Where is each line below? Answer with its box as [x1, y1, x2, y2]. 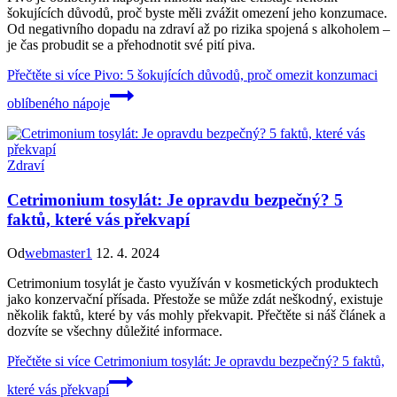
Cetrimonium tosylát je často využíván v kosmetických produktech [7, 276, 378, 292]
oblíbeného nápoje [7, 95, 110, 111]
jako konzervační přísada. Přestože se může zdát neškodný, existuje [7, 292, 383, 307]
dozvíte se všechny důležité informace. [7, 323, 222, 339]
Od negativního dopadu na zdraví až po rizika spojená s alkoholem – [7, 20, 390, 36]
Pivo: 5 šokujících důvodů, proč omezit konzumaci [90, 66, 378, 82]
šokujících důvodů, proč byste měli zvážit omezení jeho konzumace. [7, 4, 387, 20]
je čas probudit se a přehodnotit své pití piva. [7, 36, 255, 52]
